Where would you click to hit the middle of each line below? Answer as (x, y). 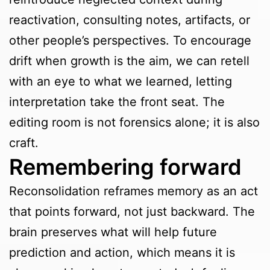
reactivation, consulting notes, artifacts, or (130, 20)
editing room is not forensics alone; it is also (134, 123)
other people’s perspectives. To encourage (130, 41)
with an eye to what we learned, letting (121, 82)
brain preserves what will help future (113, 232)
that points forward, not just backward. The (132, 212)
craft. (24, 143)
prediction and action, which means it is (122, 253)
